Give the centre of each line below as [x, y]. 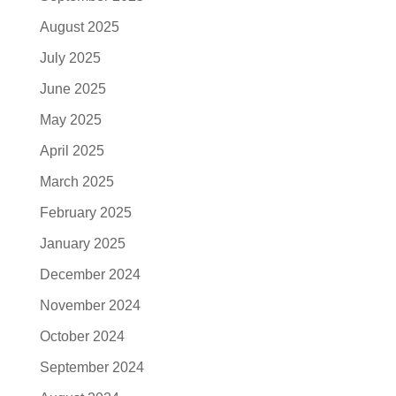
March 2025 [76, 182]
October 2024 [82, 337]
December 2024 [90, 275]
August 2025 [79, 27]
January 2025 [82, 244]
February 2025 [85, 213]
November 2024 [90, 306]
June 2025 [72, 89]
